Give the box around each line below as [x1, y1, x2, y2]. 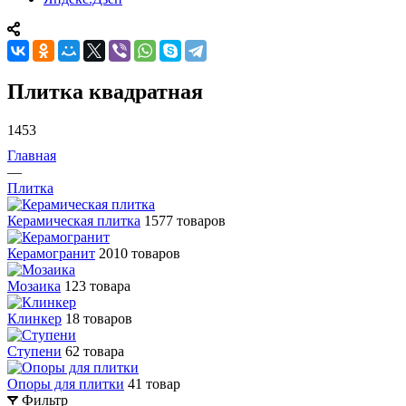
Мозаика [7, 277, 61, 294]
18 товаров [65, 310, 132, 326]
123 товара [64, 277, 130, 294]
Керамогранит [7, 245, 95, 261]
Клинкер [7, 310, 62, 326]
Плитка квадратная [7, 79, 203, 103]
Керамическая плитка [7, 212, 140, 228]
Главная [7, 147, 56, 163]
